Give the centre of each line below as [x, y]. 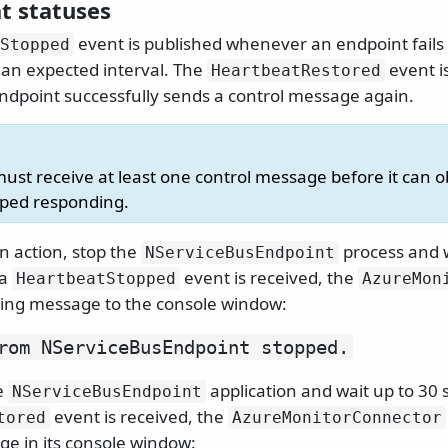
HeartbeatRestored [296, 71]
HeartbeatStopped [96, 279]
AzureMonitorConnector [337, 418]
